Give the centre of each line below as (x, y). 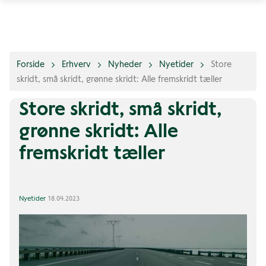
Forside (31, 64)
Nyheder (125, 64)
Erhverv (76, 64)
